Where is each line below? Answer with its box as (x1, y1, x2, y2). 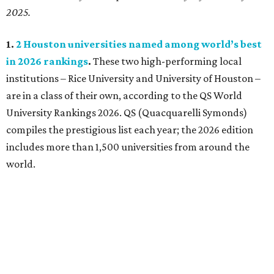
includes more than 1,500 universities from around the (6, 141, 250, 154)
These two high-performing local (93, 55, 242, 68)
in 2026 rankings (6, 55, 88, 68)
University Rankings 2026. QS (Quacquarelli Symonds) (6, 106, 247, 119)
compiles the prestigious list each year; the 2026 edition (6, 124, 253, 136)
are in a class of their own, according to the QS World (6, 89, 242, 102)
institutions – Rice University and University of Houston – (6, 72, 261, 85)
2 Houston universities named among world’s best (16, 38, 262, 51)
